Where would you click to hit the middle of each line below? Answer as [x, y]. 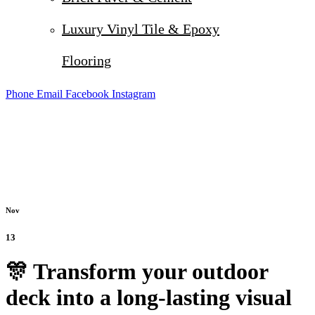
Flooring [86, 60]
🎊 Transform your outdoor [137, 272]
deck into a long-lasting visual [149, 298]
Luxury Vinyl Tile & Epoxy [141, 29]
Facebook [87, 94]
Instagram [134, 94]
